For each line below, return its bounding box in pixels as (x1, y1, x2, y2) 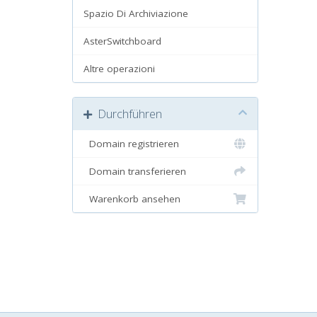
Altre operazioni (83, 62, 155, 75)
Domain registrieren (83, 137, 179, 150)
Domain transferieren (83, 165, 186, 178)
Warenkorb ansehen (83, 192, 180, 205)
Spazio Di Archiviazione (83, 7, 188, 20)
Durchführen (92, 105, 162, 122)
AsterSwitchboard (83, 35, 161, 47)
